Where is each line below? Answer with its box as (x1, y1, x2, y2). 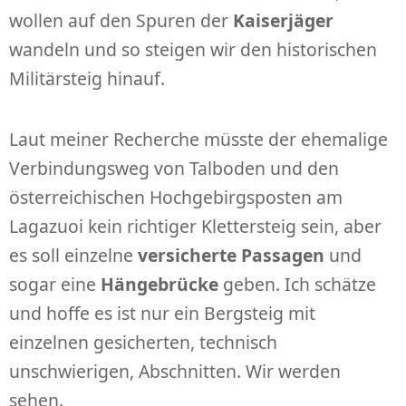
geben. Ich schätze (218, 272, 376, 297)
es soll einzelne (9, 243, 138, 268)
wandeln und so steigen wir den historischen (9, 37, 377, 63)
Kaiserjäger (233, 8, 333, 34)
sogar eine (9, 272, 101, 297)
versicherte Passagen (138, 243, 324, 268)
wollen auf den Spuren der (9, 8, 233, 34)
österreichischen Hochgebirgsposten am (9, 185, 343, 210)
